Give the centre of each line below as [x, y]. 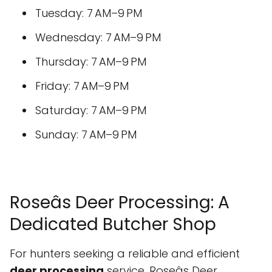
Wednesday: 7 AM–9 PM [98, 38]
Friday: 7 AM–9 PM [82, 86]
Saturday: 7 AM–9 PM [91, 110]
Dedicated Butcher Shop [113, 225]
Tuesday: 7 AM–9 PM [89, 13]
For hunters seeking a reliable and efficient [125, 254]
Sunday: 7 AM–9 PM [86, 135]
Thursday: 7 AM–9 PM [91, 62]
